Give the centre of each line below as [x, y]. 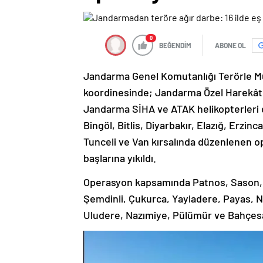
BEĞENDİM [175, 36]
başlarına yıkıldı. [120, 149]
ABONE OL [230, 36]
